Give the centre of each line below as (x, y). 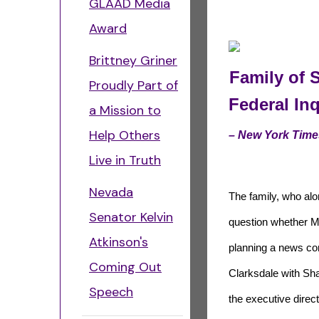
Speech (111, 292)
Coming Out (125, 267)
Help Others (125, 135)
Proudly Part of (134, 85)
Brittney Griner (133, 61)
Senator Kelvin (131, 217)
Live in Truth (125, 160)
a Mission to (125, 110)
